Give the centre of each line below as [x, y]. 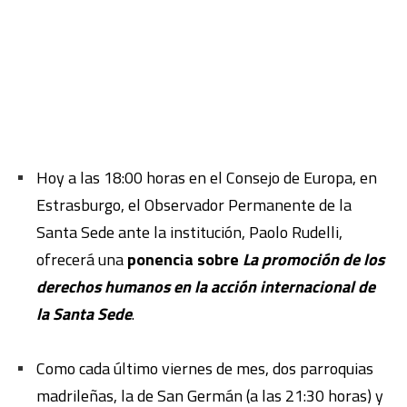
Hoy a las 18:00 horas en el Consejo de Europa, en [207, 177]
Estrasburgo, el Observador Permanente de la [194, 204]
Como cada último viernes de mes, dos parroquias [205, 368]
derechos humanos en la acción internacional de [206, 286]
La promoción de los [313, 259]
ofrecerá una [80, 259]
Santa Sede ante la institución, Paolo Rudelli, [189, 232]
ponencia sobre [183, 259]
